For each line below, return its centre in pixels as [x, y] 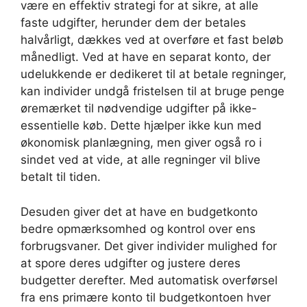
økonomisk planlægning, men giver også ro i [141, 143]
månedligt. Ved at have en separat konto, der [146, 57]
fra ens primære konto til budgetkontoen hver [146, 297]
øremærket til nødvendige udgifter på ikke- [139, 108]
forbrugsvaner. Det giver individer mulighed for [149, 246]
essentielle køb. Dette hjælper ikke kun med [141, 125]
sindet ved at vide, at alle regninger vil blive [140, 160]
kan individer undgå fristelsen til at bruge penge [152, 91]
